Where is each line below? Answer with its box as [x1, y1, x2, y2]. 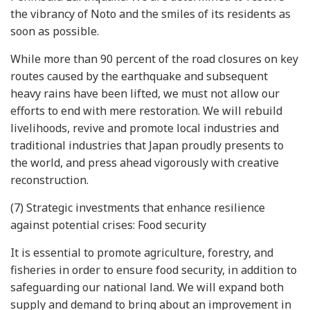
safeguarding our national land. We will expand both [10, 280, 284, 295]
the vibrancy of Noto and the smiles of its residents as [10, 6, 291, 21]
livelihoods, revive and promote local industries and [10, 120, 279, 136]
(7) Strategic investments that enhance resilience [10, 200, 265, 215]
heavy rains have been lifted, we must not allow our [10, 86, 280, 101]
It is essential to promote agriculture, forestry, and [10, 245, 273, 260]
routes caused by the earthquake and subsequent [10, 69, 268, 84]
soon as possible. [10, 24, 99, 39]
